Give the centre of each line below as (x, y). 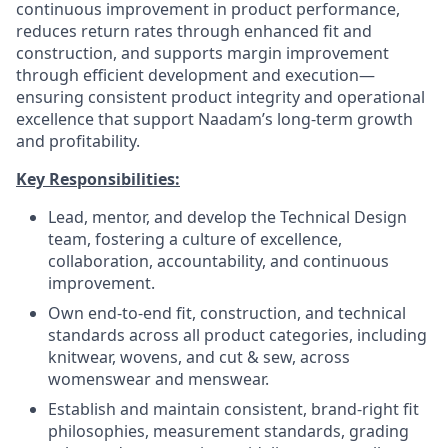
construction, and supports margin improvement (202, 53)
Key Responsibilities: (98, 179)
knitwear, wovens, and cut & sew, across (199, 357)
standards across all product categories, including (237, 335)
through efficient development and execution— (195, 75)
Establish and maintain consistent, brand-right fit (233, 409)
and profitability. (78, 141)
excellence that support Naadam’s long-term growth (214, 119)
